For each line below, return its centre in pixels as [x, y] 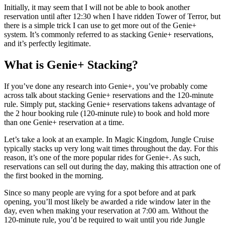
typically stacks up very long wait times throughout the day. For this [111, 148]
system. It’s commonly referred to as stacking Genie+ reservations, [109, 34]
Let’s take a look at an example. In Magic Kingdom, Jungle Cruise [109, 139]
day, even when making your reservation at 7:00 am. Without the [106, 210]
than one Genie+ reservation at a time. [64, 122]
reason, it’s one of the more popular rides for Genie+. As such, [102, 157]
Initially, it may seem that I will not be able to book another [97, 7]
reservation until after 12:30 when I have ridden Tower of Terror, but [112, 16]
